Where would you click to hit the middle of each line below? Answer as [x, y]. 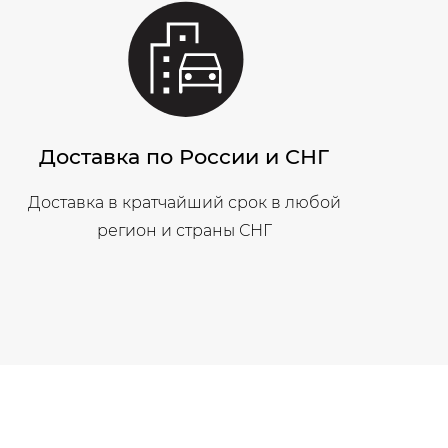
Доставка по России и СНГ [184, 156]
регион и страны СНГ [184, 230]
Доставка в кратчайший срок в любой [184, 202]
